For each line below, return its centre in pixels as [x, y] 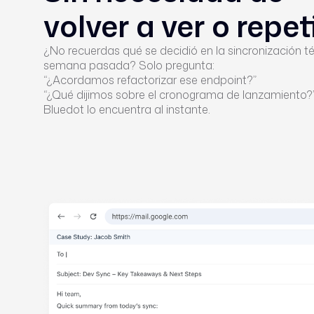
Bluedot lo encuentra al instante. [127, 109]
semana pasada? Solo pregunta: [129, 65]
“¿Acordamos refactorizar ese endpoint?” [150, 80]
